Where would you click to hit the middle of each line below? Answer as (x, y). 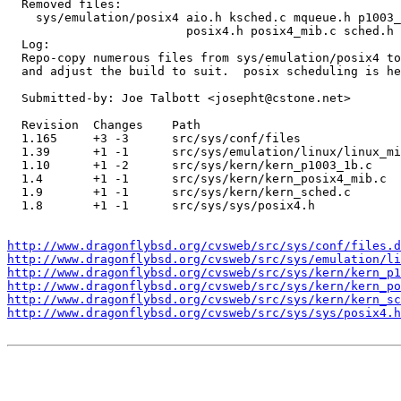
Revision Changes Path (104, 124)
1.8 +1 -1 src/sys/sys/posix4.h (161, 205)
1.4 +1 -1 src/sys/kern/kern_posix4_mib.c (197, 178)
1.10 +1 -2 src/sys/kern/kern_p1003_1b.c (190, 165)
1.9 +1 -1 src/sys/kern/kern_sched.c (179, 192)
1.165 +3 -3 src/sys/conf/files (154, 138)
